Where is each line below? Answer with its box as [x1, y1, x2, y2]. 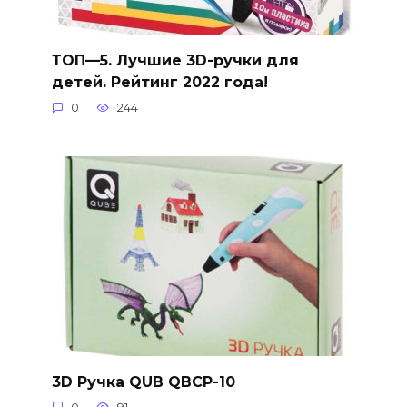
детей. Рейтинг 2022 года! [51, 74, 268, 92]
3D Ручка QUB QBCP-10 [51, 372, 235, 391]
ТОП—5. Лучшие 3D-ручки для [51, 52, 299, 70]
